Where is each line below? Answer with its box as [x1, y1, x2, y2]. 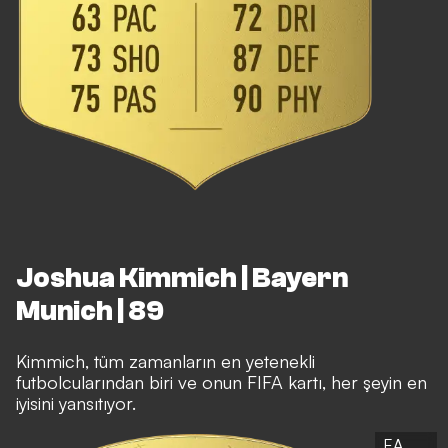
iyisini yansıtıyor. [16, 391, 136, 414]
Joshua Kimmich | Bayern [16, 261, 348, 294]
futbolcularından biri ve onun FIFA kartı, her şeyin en [16, 370, 427, 393]
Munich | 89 [16, 294, 164, 327]
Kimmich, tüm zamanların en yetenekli [16, 349, 315, 372]
